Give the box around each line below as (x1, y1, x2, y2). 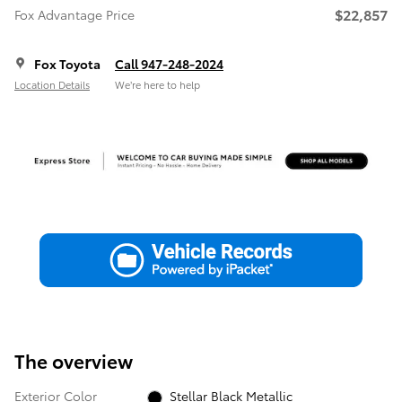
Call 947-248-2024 (115, 55, 223, 73)
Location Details (14, 76, 90, 92)
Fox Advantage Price (14, 5, 135, 23)
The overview (14, 347, 133, 374)
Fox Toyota (34, 55, 100, 73)
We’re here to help (115, 76, 200, 92)
